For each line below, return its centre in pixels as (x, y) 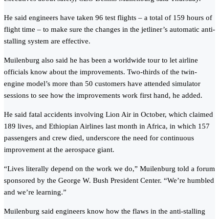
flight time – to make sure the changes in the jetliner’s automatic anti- (109, 30)
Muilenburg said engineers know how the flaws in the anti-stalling (105, 211)
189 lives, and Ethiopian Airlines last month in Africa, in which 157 (107, 126)
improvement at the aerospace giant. (59, 150)
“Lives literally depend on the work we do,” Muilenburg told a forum (109, 169)
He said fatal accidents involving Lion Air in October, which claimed (109, 115)
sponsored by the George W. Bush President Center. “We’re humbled (109, 181)
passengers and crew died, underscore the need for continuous (99, 138)
